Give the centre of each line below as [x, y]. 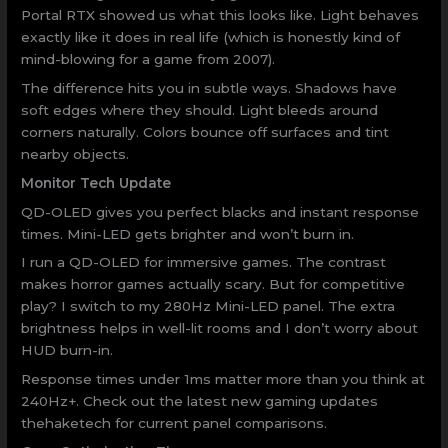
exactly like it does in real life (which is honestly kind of [211, 37]
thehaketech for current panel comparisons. [174, 423]
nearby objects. [75, 153]
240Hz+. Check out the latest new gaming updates [200, 401]
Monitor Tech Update [96, 182]
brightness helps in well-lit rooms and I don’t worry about [220, 328]
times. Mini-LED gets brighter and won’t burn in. [188, 233]
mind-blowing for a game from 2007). [148, 59]
